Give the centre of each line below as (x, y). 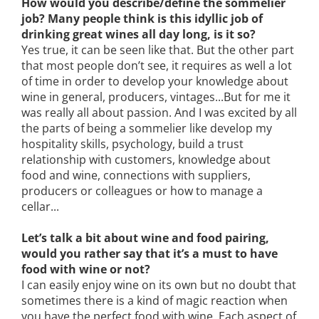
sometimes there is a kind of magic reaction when (155, 301)
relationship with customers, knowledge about (146, 160)
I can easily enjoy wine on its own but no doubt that (159, 285)
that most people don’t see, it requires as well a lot (157, 66)
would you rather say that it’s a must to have (150, 254)
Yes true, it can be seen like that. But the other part (158, 50)
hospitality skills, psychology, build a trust (132, 144)
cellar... (40, 207)
